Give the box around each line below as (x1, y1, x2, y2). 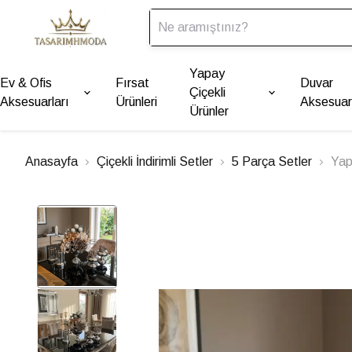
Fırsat (115, 76, 149, 90)
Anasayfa (25, 155, 78, 168)
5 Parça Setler (232, 155, 312, 168)
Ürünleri (115, 95, 157, 108)
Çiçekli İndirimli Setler (97, 155, 213, 168)
